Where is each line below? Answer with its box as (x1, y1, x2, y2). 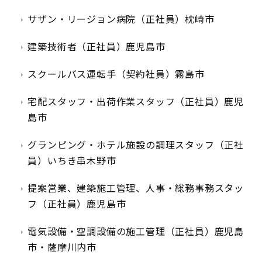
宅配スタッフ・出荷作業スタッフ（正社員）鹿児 (27, 96, 244, 108)
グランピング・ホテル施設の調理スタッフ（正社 (27, 139, 244, 151)
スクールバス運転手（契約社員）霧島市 (27, 68, 205, 80)
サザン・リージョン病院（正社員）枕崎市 (27, 13, 215, 25)
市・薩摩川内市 (27, 242, 96, 253)
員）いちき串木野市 (27, 155, 116, 167)
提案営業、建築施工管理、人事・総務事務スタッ (27, 182, 244, 194)
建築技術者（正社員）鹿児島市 (27, 41, 166, 53)
